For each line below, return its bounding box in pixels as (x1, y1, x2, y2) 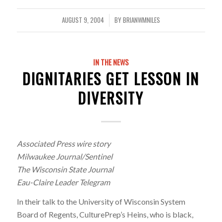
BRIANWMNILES (122, 15, 160, 25)
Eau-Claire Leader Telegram (16, 177, 110, 187)
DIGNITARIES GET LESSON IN (22, 67, 200, 90)
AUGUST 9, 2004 (61, 15, 104, 25)
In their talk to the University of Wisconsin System (16, 197, 185, 207)
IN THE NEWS (93, 57, 129, 68)
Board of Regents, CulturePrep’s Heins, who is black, (16, 210, 193, 220)
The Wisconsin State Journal (16, 164, 113, 174)
